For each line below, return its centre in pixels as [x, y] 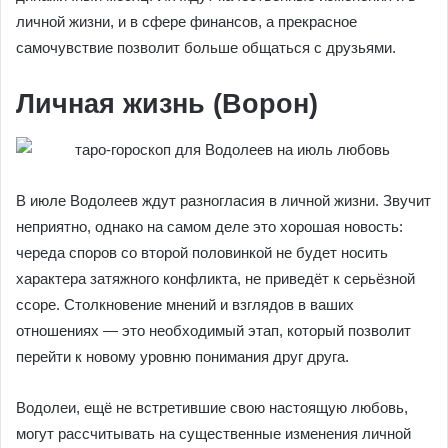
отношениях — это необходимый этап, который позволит [213, 330]
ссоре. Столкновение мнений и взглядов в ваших [185, 304]
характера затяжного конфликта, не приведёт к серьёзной [215, 278]
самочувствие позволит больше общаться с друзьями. [206, 47]
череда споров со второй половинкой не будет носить [202, 252]
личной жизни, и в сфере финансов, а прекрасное [186, 21]
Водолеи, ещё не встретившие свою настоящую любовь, [212, 407]
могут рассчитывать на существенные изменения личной [213, 433]
